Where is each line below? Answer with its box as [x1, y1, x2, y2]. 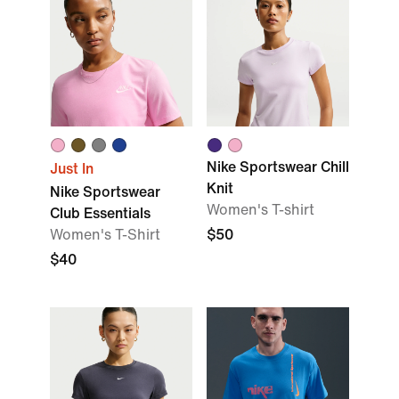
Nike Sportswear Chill [207, 159, 349, 175]
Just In [50, 161, 94, 176]
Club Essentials [50, 206, 151, 221]
